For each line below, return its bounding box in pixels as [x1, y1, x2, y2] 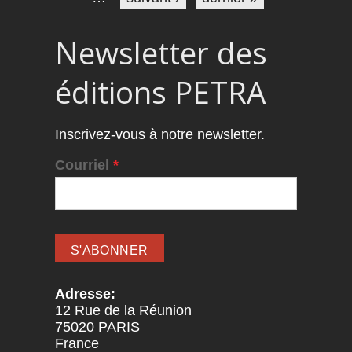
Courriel [54, 156, 113, 173]
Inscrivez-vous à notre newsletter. [54, 126, 265, 143]
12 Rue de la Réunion [54, 302, 192, 319]
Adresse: [54, 286, 119, 302]
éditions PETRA [54, 71, 266, 112]
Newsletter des [54, 31, 267, 73]
